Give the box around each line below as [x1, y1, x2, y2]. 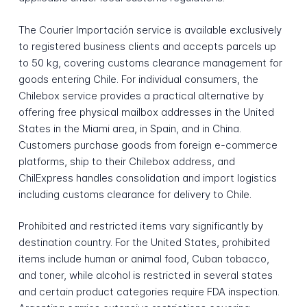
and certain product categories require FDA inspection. [18, 285, 280, 299]
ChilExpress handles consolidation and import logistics [18, 171, 277, 184]
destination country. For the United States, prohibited [18, 236, 270, 249]
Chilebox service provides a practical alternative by [18, 88, 264, 102]
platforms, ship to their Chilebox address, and [18, 154, 235, 168]
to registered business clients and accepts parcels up [18, 39, 276, 53]
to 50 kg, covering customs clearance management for [18, 56, 282, 69]
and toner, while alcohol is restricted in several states [18, 269, 273, 282]
